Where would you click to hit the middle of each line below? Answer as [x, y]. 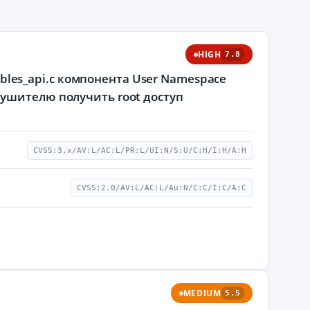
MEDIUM [202, 293]
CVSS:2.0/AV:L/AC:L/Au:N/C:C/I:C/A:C [162, 188]
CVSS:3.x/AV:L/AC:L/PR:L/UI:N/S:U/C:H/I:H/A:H [140, 151]
